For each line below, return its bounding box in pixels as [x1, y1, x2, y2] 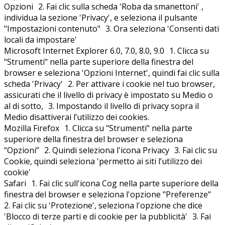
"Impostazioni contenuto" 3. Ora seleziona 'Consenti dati [4, 23, 219, 35]
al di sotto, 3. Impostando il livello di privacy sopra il [4, 100, 199, 112]
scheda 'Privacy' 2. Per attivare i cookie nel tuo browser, [4, 78, 215, 90]
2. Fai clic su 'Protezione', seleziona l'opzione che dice [4, 200, 202, 211]
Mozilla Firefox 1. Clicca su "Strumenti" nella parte [4, 123, 192, 134]
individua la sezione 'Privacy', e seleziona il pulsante [4, 12, 197, 24]
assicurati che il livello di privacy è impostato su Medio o [4, 89, 213, 101]
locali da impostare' [4, 34, 77, 46]
